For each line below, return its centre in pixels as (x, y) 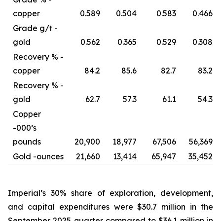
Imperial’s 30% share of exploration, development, (110, 193)
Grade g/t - (35, 28)
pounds (27, 142)
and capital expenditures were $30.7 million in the (110, 207)
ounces (50, 156)
